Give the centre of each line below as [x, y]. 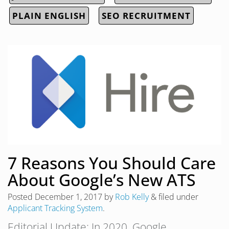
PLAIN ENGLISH [49, 16]
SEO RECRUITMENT [146, 16]
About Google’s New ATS [102, 180]
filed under [177, 197]
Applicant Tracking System [55, 208]
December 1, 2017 [68, 197]
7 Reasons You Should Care [112, 163]
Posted [21, 197]
